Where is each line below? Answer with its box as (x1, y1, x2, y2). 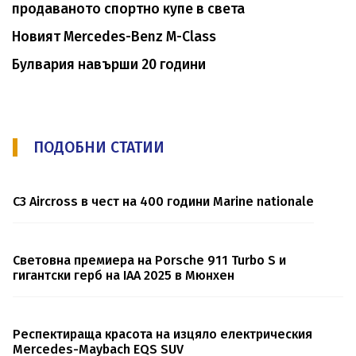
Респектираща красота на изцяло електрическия (13, 326, 312, 342)
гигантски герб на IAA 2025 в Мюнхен (13, 267, 234, 283)
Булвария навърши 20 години (12, 56, 206, 73)
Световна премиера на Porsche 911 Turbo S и (13, 252, 286, 268)
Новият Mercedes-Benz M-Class (12, 28, 216, 45)
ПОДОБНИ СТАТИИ (33, 137, 164, 157)
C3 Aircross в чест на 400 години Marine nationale (13, 193, 314, 209)
